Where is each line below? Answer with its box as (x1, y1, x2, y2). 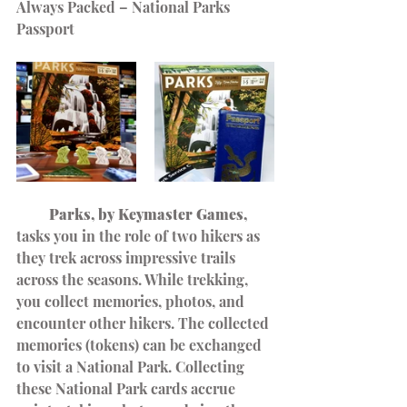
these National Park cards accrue (16, 379, 239, 398)
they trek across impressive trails (16, 248, 239, 267)
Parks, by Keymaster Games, (16, 204, 247, 223)
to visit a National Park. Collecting (16, 357, 248, 376)
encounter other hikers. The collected (16, 313, 273, 333)
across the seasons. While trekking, (16, 270, 252, 289)
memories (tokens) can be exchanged (16, 335, 265, 354)
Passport (16, 19, 74, 38)
